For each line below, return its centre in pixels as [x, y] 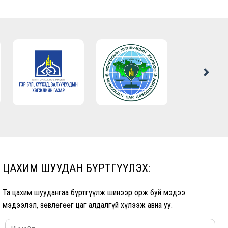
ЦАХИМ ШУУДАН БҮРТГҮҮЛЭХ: [76, 168]
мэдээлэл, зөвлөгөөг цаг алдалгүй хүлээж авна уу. [88, 205]
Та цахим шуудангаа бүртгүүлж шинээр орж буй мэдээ [94, 193]
